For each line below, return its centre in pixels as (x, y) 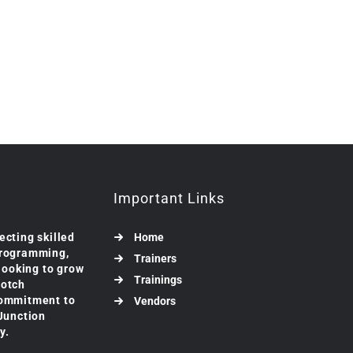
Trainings (158, 280)
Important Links (169, 199)
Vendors (155, 301)
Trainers (155, 259)
